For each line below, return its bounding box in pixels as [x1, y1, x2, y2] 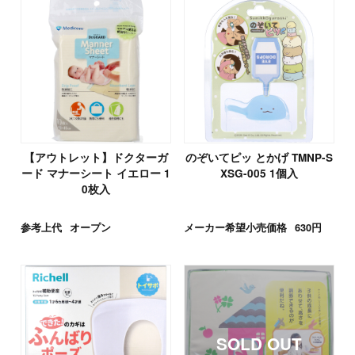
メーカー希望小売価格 [184, 219, 287, 235]
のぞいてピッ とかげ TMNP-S [185, 149, 334, 165]
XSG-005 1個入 [220, 165, 299, 181]
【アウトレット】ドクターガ [23, 149, 168, 165]
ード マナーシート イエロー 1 [21, 165, 170, 181]
